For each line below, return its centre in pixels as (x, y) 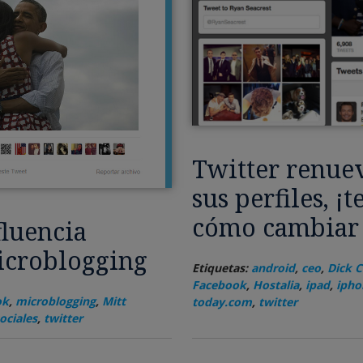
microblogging (55, 301)
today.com (222, 302)
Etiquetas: (221, 268)
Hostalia (275, 285)
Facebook (219, 285)
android (273, 268)
